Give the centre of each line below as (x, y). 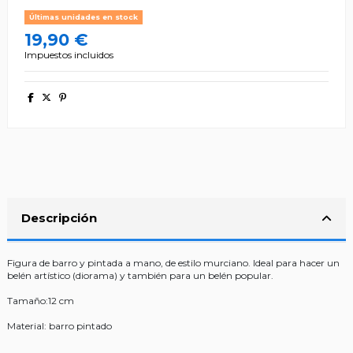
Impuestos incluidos (69, 55)
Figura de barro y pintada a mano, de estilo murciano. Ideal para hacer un (173, 263)
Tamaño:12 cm (41, 301)
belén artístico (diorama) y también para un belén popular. (140, 276)
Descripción (59, 218)
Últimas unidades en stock (83, 17)
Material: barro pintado (59, 326)
